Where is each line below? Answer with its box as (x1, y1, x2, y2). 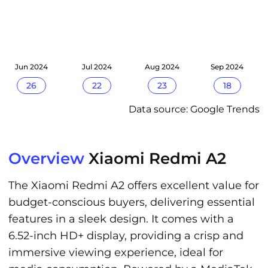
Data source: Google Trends (129, 103, 260, 115)
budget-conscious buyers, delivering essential (8, 196, 255, 209)
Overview (8, 149, 84, 168)
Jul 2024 (81, 62, 112, 71)
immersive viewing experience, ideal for (8, 246, 223, 259)
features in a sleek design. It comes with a (8, 212, 234, 226)
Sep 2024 (211, 62, 243, 71)
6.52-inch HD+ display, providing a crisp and (8, 229, 243, 242)
